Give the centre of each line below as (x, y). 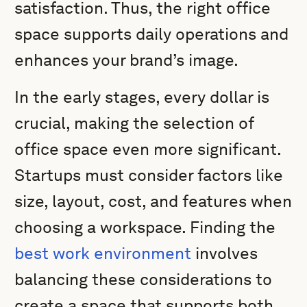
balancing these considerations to (144, 279)
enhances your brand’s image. (127, 60)
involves (225, 253)
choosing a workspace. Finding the (145, 227)
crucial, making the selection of (134, 123)
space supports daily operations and (152, 34)
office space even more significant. (148, 149)
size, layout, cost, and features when (153, 201)
